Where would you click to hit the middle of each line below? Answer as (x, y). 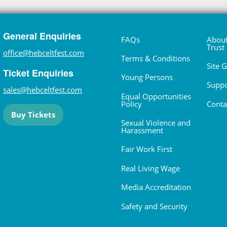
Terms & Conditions (156, 58)
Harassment (142, 130)
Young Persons (147, 77)
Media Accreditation (156, 187)
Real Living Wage (150, 168)
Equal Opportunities (156, 96)
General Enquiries (42, 36)
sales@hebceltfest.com (43, 90)
